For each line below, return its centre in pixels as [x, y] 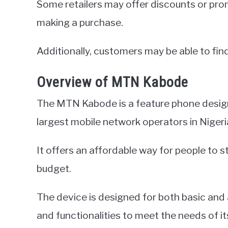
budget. [54, 169]
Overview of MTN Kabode [112, 82]
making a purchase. [80, 23]
